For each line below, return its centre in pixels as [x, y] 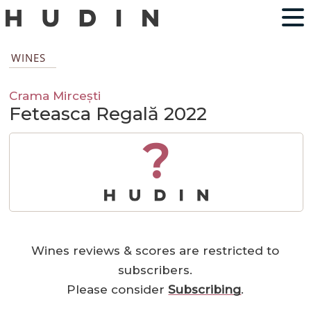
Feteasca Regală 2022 [108, 114]
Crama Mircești [55, 96]
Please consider [118, 290]
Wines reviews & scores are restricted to [155, 251]
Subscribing [205, 290]
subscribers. [155, 270]
